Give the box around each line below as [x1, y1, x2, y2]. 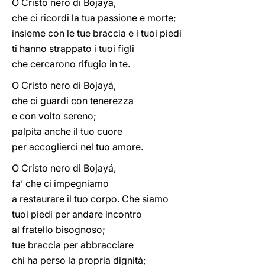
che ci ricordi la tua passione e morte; [12, 12, 176, 24]
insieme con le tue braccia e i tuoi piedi [12, 27, 182, 39]
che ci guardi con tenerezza [12, 95, 134, 106]
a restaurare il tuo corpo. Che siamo [12, 193, 169, 205]
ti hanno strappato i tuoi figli [12, 43, 134, 54]
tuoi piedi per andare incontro [12, 208, 142, 220]
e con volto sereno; [12, 110, 96, 122]
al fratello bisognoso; [12, 224, 105, 235]
